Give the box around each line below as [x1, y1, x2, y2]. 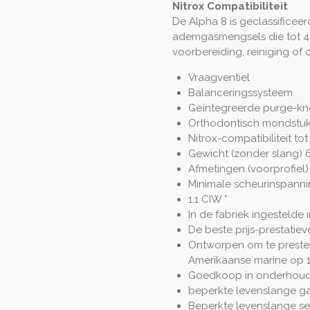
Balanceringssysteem [188, 86, 293, 99]
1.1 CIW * [188, 192, 228, 206]
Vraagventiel [188, 71, 250, 84]
